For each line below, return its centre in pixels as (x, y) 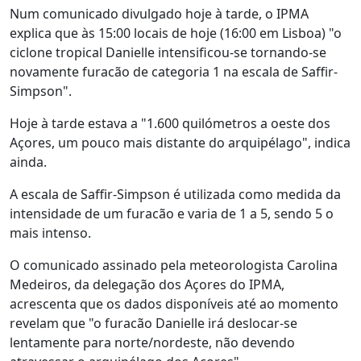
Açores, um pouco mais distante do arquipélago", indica (180, 143)
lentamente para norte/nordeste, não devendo (152, 342)
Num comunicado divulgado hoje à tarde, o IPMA (159, 14)
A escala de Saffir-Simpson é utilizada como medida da (175, 194)
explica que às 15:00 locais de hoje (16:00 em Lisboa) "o (176, 33)
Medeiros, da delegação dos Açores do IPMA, (147, 284)
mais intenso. (50, 233)
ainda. (30, 162)
